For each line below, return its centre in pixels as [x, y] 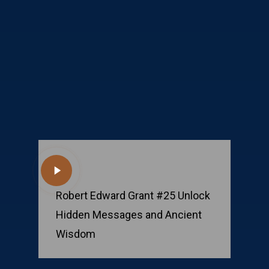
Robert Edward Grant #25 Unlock [133, 195]
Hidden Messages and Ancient [129, 214]
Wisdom [76, 234]
